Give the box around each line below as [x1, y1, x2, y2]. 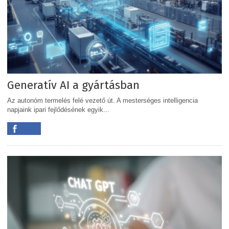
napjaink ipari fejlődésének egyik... [7, 105, 109, 113]
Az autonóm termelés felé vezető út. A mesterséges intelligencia [7, 96, 198, 104]
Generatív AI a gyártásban [7, 78, 140, 92]
